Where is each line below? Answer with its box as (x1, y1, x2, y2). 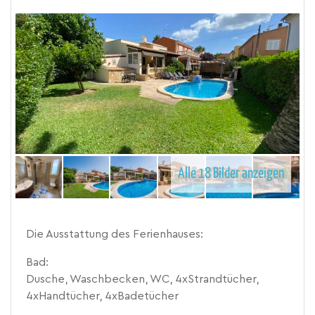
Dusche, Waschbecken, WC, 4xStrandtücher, (26, 273, 259, 285)
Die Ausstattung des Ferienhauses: (26, 228, 204, 240)
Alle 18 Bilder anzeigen (177, 166, 284, 181)
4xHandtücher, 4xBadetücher (26, 290, 179, 302)
